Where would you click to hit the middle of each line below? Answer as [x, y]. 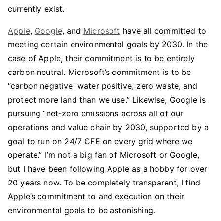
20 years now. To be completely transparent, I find [104, 183]
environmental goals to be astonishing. [82, 210]
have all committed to [163, 31]
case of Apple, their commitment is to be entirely [101, 58]
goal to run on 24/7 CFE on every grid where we [100, 141]
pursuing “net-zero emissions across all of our [96, 113]
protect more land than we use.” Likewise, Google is [107, 100]
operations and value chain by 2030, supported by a [109, 127]
